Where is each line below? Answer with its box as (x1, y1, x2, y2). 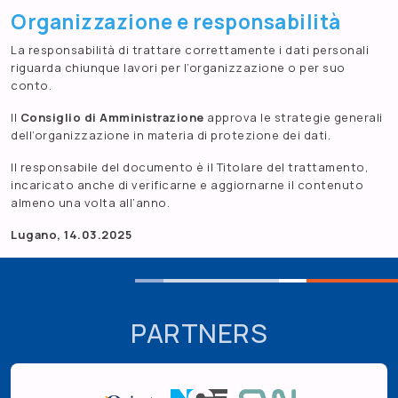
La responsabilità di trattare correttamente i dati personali (11, 42, 369, 59)
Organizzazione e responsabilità (11, 8, 341, 36)
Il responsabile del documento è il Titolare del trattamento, (11, 159, 369, 176)
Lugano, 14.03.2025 (11, 227, 131, 243)
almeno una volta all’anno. (11, 195, 170, 211)
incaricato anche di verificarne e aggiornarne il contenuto (11, 177, 363, 194)
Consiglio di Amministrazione (20, 109, 204, 126)
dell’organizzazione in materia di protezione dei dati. (11, 127, 330, 144)
